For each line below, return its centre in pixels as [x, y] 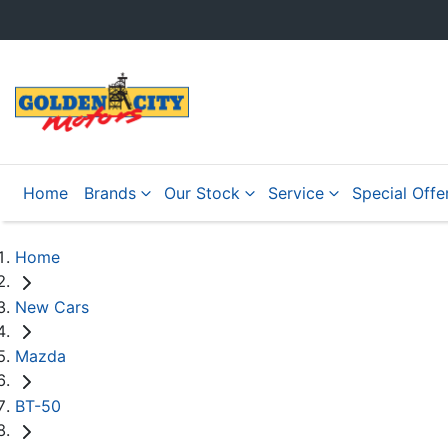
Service [296, 193]
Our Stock [202, 193]
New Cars [52, 306]
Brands [110, 193]
